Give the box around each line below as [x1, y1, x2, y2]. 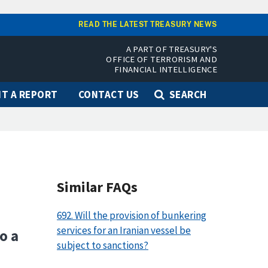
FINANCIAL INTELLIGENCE [114, 63, 217, 75]
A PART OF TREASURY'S [126, 43, 217, 55]
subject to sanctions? [57, 239, 148, 252]
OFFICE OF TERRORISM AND [106, 53, 217, 65]
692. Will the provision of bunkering [57, 209, 206, 223]
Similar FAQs [57, 177, 138, 196]
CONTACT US [78, 88, 139, 101]
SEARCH [169, 88, 207, 101]
